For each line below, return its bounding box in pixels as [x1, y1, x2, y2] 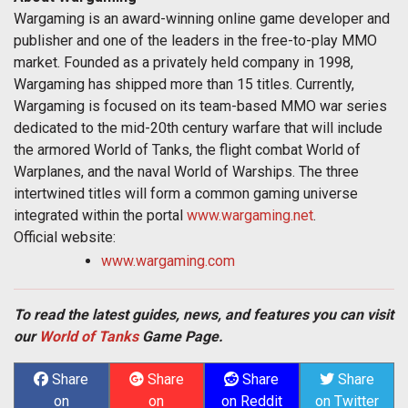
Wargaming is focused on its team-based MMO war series [14, 97, 387, 116]
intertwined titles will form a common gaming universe [14, 185, 358, 203]
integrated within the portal [14, 207, 187, 225]
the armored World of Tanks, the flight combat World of [14, 141, 361, 159]
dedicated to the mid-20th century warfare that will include [14, 119, 382, 138]
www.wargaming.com [101, 252, 235, 270]
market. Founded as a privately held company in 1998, [14, 54, 353, 72]
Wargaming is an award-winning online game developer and [14, 10, 390, 28]
